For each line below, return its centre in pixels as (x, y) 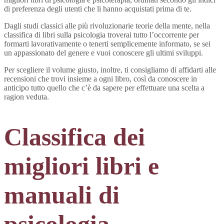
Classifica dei (74, 137)
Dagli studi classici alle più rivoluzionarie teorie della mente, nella (107, 26)
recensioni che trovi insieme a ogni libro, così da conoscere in (100, 79)
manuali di (62, 195)
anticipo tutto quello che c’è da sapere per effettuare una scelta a (104, 88)
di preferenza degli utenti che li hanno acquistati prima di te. (98, 9)
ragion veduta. (26, 97)
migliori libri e (81, 166)
